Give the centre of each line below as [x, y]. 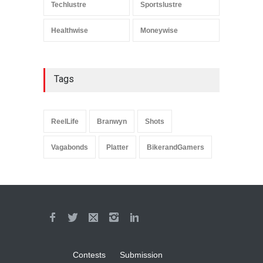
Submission [141, 254]
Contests [89, 254]
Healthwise [70, 30]
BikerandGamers [176, 147]
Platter [117, 147]
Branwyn [112, 121]
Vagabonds [70, 147]
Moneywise [159, 30]
